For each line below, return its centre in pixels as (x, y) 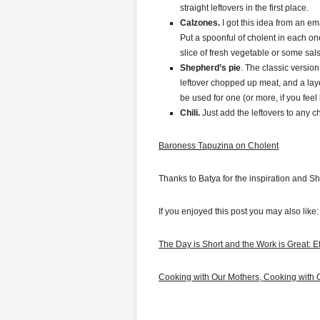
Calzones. (200, 23)
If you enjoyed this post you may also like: (239, 211)
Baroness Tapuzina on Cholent (219, 146)
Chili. (190, 113)
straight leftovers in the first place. (244, 8)
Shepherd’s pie (210, 68)
